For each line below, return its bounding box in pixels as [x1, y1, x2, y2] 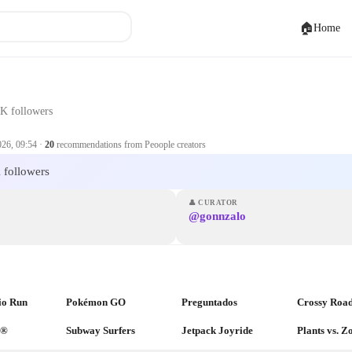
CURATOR [198, 199, 238, 207]
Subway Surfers [66, 324, 135, 336]
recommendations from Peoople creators [54, 139, 206, 150]
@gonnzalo [189, 210, 246, 222]
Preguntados [181, 296, 237, 308]
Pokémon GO [66, 296, 126, 308]
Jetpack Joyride [181, 324, 253, 336]
